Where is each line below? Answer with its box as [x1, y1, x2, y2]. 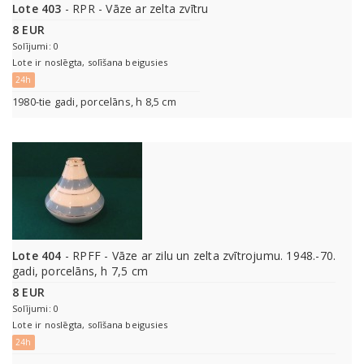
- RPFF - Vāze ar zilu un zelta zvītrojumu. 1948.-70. [61, 248, 336, 264]
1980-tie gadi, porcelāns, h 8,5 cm [12, 95, 176, 110]
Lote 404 [12, 248, 62, 264]
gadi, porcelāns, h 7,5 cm [12, 263, 148, 279]
